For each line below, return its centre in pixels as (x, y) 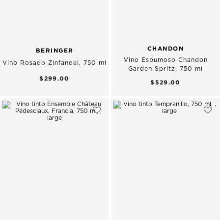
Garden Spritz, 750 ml (165, 69)
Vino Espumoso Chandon (165, 60)
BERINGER (55, 50)
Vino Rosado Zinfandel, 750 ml (55, 63)
